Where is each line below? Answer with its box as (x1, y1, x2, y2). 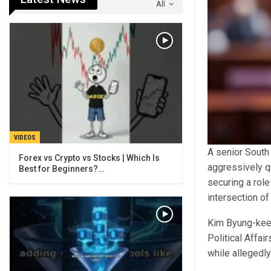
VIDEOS (14, 134, 36, 142)
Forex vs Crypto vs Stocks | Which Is (19, 153, 160, 163)
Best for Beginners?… (19, 164, 104, 174)
